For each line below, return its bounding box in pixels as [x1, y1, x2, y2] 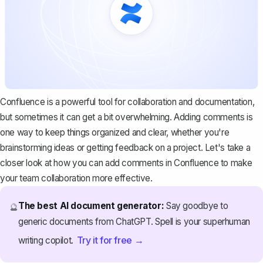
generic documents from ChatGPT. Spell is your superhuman [18, 215, 250, 227]
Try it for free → [76, 234, 144, 246]
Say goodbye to [164, 200, 228, 211]
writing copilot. [18, 234, 76, 246]
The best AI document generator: [18, 200, 164, 211]
